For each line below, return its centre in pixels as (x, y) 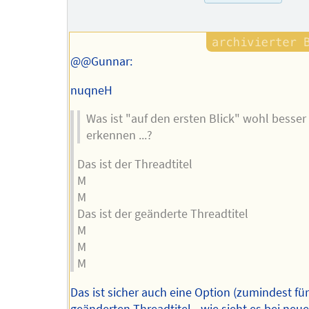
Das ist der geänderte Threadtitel (162, 214)
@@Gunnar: (102, 62)
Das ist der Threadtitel (134, 165)
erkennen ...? (120, 136)
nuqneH (92, 90)
